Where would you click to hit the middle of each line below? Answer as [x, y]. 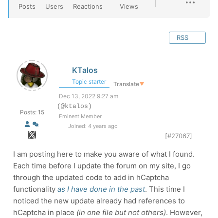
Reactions [88, 6]
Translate [126, 84]
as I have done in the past [101, 189]
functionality [35, 189]
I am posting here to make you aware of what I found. [104, 154]
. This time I [165, 189]
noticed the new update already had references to [99, 201]
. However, [184, 212]
